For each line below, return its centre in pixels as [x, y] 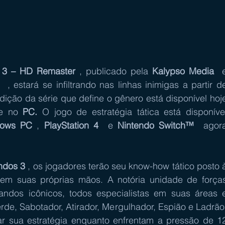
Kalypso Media [183, 71]
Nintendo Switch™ [156, 125]
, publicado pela [114, 71]
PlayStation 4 [71, 125]
